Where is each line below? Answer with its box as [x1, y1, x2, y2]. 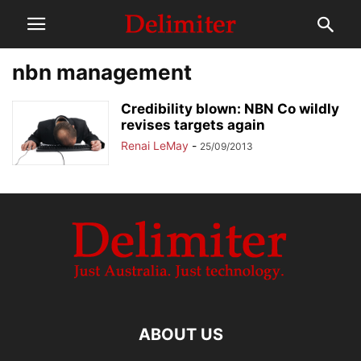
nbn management [12, 60, 192, 85]
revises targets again [121, 117, 265, 133]
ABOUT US [138, 325, 223, 344]
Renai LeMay [121, 139, 189, 152]
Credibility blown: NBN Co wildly [121, 101, 339, 117]
